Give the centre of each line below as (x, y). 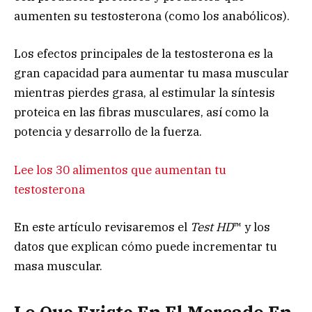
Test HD (212, 227)
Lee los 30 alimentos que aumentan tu (120, 170)
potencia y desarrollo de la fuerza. (108, 132)
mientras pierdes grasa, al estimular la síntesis (145, 93)
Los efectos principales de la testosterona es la (143, 54)
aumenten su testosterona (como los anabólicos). (152, 16)
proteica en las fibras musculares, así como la (141, 112)
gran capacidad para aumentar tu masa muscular (151, 73)
